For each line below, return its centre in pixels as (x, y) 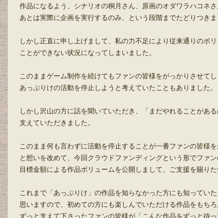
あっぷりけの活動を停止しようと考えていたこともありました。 (118, 88)
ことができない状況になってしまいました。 (88, 53)
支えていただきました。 (57, 123)
